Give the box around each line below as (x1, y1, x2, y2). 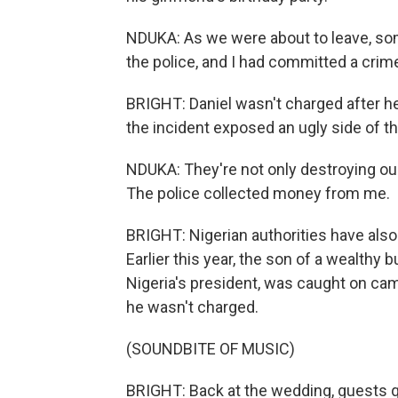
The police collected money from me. (126, 184, 390, 203)
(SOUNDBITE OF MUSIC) (126, 339, 295, 358)
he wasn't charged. (126, 298, 259, 316)
